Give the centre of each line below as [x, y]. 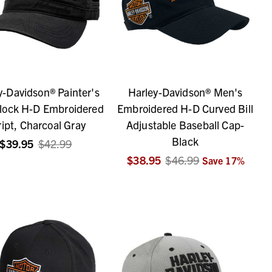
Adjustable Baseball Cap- [185, 125]
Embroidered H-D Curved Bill [185, 109]
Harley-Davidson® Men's [185, 92]
